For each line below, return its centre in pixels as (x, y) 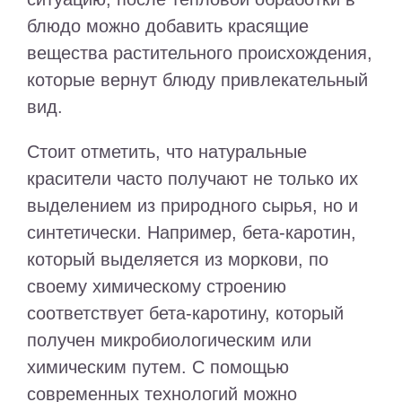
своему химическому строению (157, 286)
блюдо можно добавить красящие (168, 26)
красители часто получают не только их (192, 179)
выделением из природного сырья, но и (192, 205)
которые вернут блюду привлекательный (197, 80)
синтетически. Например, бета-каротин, (192, 232)
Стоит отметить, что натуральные (167, 152)
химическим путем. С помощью (158, 367)
